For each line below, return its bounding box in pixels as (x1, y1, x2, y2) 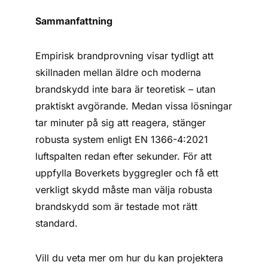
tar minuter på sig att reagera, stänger (35, 117, 206, 129)
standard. (35, 217, 78, 229)
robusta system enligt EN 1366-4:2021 (35, 133, 209, 145)
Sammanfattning (35, 15, 113, 27)
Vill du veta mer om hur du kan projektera (35, 252, 224, 264)
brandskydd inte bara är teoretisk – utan (35, 83, 216, 95)
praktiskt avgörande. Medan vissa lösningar (35, 100, 233, 112)
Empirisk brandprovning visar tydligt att (35, 50, 214, 62)
